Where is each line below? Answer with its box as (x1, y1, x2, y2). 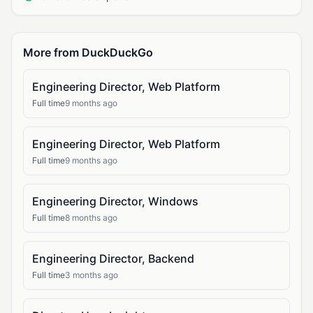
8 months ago (65, 212, 117, 223)
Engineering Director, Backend (32, 252, 194, 265)
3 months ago (65, 270, 118, 280)
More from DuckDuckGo (23, 45, 153, 59)
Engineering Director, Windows (32, 194, 198, 208)
